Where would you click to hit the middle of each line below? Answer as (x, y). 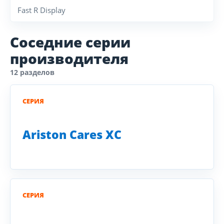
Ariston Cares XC (72, 134)
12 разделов (32, 72)
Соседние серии (70, 42)
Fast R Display (41, 10)
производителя (69, 58)
